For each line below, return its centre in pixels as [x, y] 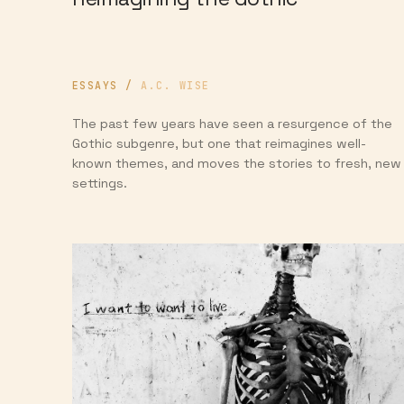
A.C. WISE [175, 85]
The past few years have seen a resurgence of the [232, 123]
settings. [100, 183]
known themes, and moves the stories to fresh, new [237, 163]
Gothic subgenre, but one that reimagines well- [219, 143]
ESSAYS [95, 85]
